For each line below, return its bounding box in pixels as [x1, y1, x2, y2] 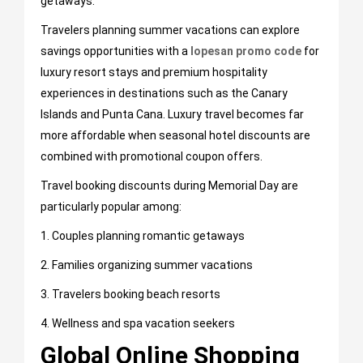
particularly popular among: [41, 200, 181, 214]
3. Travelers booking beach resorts [41, 288, 220, 301]
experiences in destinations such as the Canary [41, 87, 288, 100]
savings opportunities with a [41, 45, 190, 58]
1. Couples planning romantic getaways [41, 229, 245, 243]
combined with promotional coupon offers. [41, 150, 263, 164]
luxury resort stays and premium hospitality [41, 66, 267, 79]
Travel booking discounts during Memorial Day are [41, 179, 298, 193]
